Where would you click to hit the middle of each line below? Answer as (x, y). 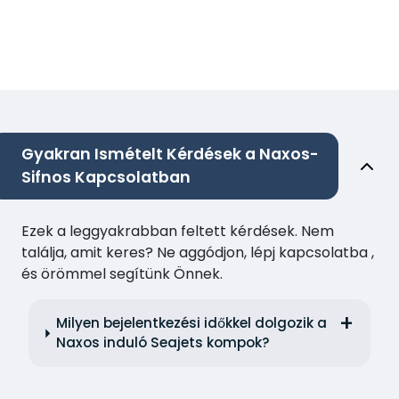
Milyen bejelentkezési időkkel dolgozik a (192, 323)
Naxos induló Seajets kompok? (163, 343)
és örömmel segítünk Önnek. (122, 274)
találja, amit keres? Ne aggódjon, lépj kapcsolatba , (198, 253)
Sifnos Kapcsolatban (106, 178)
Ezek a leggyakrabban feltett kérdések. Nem (178, 232)
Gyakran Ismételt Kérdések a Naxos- (170, 155)
